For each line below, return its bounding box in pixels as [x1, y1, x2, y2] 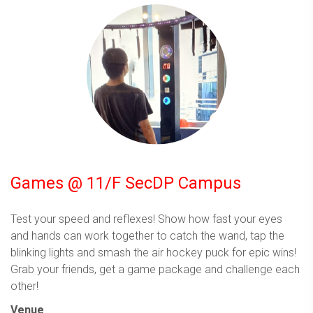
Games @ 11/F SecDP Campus [10, 173, 241, 193]
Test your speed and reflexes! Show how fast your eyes [10, 212, 282, 226]
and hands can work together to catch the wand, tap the [10, 228, 284, 242]
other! [10, 279, 38, 293]
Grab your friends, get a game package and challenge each [10, 262, 300, 276]
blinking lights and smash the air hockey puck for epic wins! [10, 245, 296, 259]
